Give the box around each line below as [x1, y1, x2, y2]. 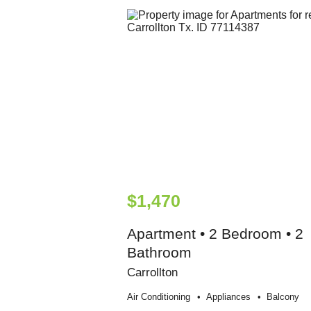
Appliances [205, 292, 251, 303]
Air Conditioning [126, 292, 190, 303]
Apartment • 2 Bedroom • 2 [126, 226, 303, 242]
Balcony [266, 292, 299, 303]
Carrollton [126, 265, 178, 280]
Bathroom [126, 244, 192, 261]
